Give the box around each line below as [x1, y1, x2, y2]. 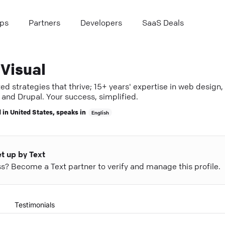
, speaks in [52, 107, 86, 116]
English [91, 109, 109, 116]
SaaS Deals [142, 18, 184, 28]
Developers [80, 18, 122, 28]
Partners [29, 18, 60, 28]
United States [10, 107, 53, 116]
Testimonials [14, 200, 55, 209]
